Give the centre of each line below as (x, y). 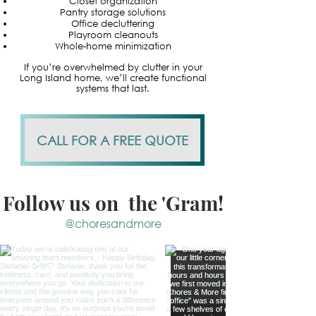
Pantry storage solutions (113, 12)
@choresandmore (114, 223)
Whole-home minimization (113, 46)
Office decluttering (113, 24)
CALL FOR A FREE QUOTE (113, 140)
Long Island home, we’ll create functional (113, 78)
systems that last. (113, 89)
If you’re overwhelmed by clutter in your (113, 67)
